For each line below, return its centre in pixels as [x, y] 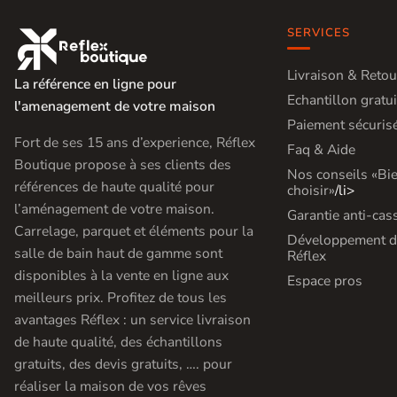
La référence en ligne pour [95, 85]
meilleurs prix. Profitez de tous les [121, 297]
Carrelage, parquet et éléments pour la [134, 231]
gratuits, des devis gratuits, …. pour [123, 364]
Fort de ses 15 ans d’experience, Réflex [135, 142]
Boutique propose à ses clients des [123, 164]
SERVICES [319, 33]
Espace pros [324, 281]
